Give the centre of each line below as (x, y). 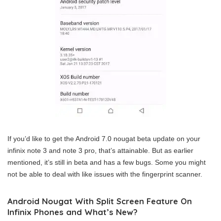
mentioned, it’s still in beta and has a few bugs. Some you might (107, 162)
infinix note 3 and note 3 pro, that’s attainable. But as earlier (100, 150)
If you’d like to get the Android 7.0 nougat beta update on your (104, 139)
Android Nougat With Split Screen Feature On (100, 201)
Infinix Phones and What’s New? (73, 212)
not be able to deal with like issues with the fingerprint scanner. (105, 174)
